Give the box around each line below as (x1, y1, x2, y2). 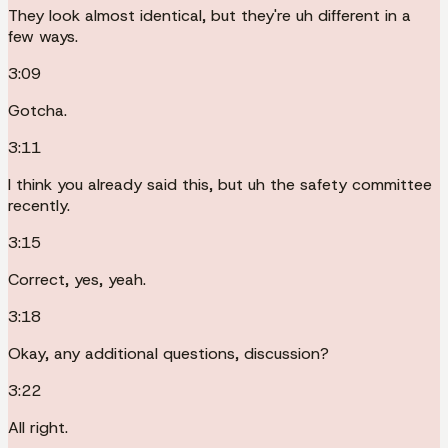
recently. (8, 194, 70, 216)
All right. (8, 416, 68, 438)
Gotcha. (8, 99, 67, 121)
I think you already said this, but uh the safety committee (8, 173, 432, 195)
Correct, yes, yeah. (8, 268, 146, 290)
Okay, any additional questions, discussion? (8, 342, 329, 364)
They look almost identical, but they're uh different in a (8, 4, 411, 26)
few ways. (8, 25, 78, 47)
